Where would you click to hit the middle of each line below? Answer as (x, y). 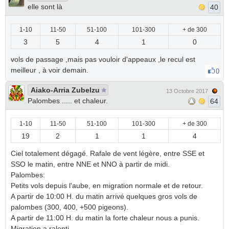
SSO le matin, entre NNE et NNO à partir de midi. (90, 164)
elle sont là (45, 7)
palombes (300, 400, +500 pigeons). (70, 207)
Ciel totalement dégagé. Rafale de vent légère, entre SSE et (108, 153)
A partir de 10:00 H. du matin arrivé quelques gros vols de (104, 196)
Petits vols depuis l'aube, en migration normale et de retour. (107, 186)
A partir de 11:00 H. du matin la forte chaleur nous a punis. (105, 218)
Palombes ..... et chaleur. (68, 101)
